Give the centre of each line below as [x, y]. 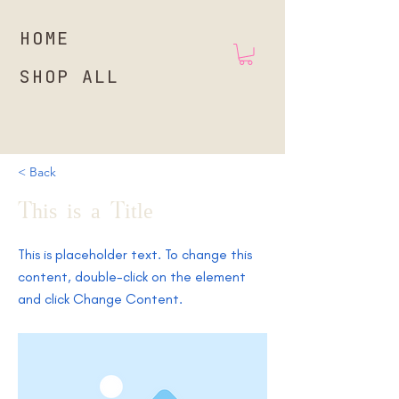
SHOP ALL [69, 76]
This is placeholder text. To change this [135, 254]
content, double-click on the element [132, 276]
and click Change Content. [100, 298]
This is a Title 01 [100, 212]
